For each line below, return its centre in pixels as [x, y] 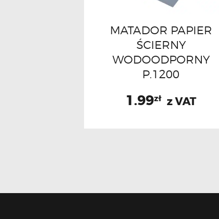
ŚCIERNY [161, 44]
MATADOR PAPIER [161, 30]
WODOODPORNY [161, 59]
